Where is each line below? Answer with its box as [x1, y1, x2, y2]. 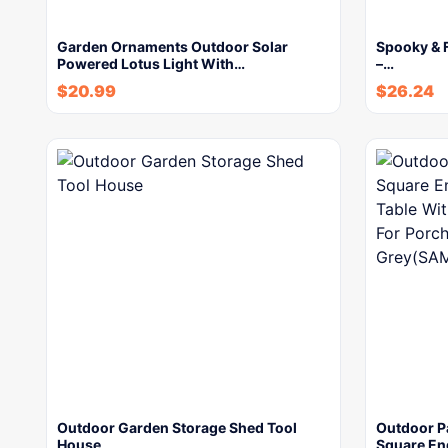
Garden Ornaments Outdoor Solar [57, 38, 288, 56]
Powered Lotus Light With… [57, 55, 245, 73]
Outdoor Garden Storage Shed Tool [57, 419, 297, 437]
